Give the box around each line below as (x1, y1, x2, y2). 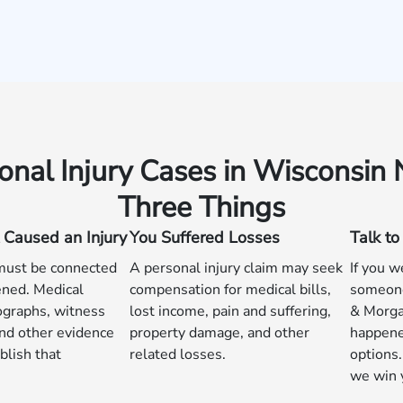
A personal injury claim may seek (130, 258, 343, 278)
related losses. (130, 345, 226, 364)
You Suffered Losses (130, 227, 280, 248)
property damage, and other (130, 323, 309, 343)
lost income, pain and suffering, (130, 301, 331, 321)
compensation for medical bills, (130, 280, 331, 300)
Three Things (118, 188, 285, 227)
